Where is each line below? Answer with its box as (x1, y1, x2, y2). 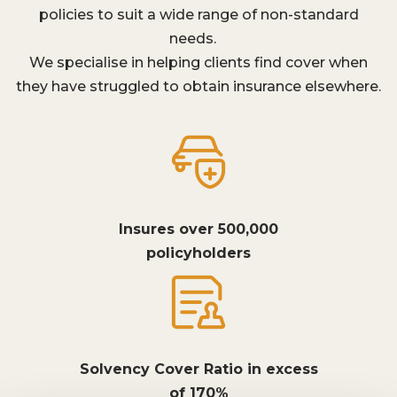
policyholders (146, 245, 251, 261)
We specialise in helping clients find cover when (29, 54, 368, 71)
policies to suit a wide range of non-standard (38, 6, 359, 23)
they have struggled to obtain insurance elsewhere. (16, 78, 381, 95)
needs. (168, 30, 229, 47)
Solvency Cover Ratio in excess (79, 361, 318, 378)
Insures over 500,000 (119, 221, 278, 237)
